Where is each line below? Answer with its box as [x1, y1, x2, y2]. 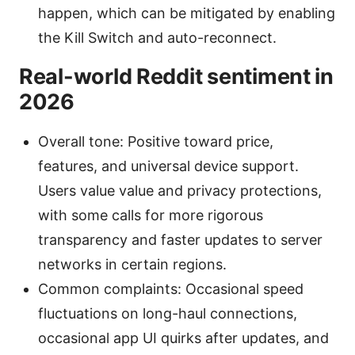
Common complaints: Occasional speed [38, 280, 303, 297]
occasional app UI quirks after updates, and [38, 329, 329, 346]
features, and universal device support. [38, 157, 299, 174]
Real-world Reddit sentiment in [19, 63, 334, 90]
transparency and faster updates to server [38, 231, 323, 248]
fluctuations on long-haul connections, [38, 304, 297, 322]
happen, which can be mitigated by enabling [38, 4, 335, 21]
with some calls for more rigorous [38, 206, 263, 223]
